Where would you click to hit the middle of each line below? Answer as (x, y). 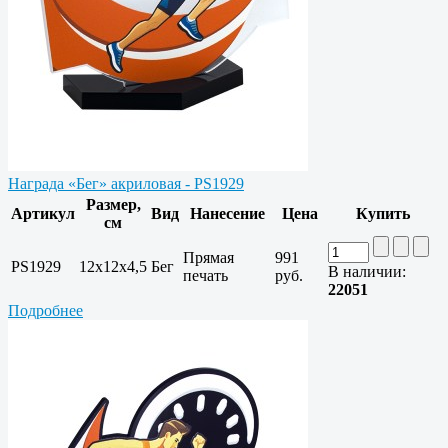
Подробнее (45, 311)
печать (205, 276)
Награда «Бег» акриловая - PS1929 (126, 184)
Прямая (208, 258)
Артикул (43, 214)
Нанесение (227, 214)
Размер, (113, 205)
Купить (382, 214)
